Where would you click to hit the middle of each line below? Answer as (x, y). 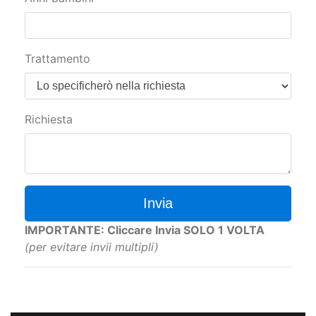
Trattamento (57, 59)
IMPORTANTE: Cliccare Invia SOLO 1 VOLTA (145, 230)
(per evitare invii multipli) (92, 247)
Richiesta (49, 119)
